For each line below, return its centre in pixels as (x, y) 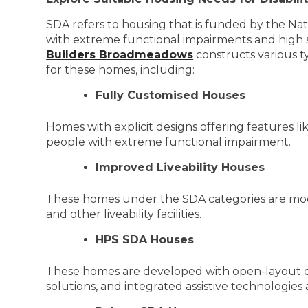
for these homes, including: (121, 70)
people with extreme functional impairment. (169, 142)
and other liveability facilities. (124, 214)
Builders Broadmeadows (120, 55)
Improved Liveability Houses (180, 167)
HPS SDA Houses (145, 240)
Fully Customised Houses (171, 95)
